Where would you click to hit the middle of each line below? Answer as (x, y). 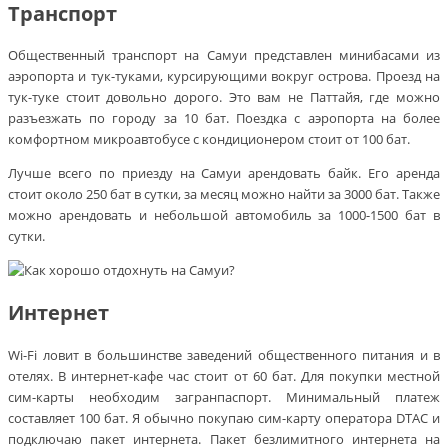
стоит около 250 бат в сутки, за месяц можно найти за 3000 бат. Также (224, 194)
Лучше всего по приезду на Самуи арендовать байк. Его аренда (224, 173)
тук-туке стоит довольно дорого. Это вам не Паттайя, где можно (224, 97)
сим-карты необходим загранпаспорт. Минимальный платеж (224, 396)
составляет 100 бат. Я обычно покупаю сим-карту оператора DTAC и (224, 417)
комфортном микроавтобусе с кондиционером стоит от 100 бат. (209, 139)
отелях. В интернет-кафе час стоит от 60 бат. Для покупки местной (224, 375)
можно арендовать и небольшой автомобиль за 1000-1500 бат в (224, 215)
